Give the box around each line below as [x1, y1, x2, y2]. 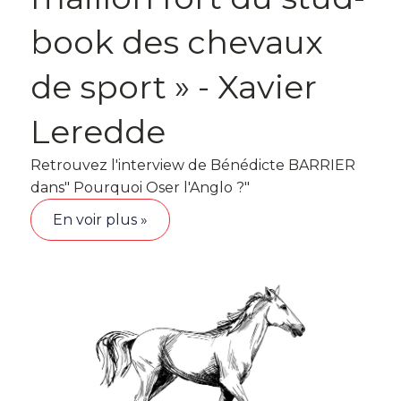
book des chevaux [30, 21, 323, 62]
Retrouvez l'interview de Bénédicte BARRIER [30, 156, 355, 174]
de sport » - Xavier [30, 66, 317, 107]
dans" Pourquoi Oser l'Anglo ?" [30, 178, 250, 196]
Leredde [30, 111, 166, 151]
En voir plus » [53, 210, 148, 228]
